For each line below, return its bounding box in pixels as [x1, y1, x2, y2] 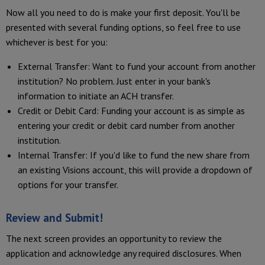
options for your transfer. [18, 179, 120, 191]
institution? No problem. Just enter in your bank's [18, 75, 211, 88]
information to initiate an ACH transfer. [18, 90, 174, 102]
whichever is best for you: [6, 36, 110, 49]
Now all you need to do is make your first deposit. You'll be [6, 7, 240, 19]
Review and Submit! [6, 210, 103, 225]
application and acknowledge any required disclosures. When [6, 247, 241, 260]
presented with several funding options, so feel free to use [6, 21, 241, 34]
